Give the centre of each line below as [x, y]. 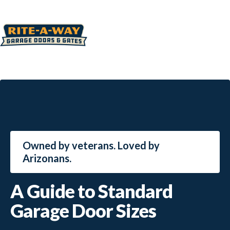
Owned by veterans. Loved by [91, 145]
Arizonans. [47, 158]
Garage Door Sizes [83, 210]
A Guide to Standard [91, 191]
